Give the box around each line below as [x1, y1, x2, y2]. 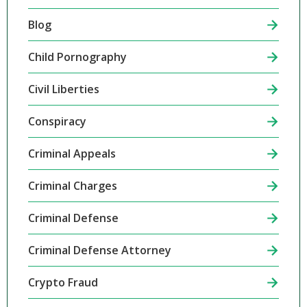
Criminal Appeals [27, 146, 116, 161]
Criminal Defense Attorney [27, 243, 171, 258]
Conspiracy [27, 114, 86, 129]
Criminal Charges [27, 178, 117, 193]
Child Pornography [27, 49, 127, 64]
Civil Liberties [27, 82, 99, 97]
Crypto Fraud [27, 275, 98, 290]
